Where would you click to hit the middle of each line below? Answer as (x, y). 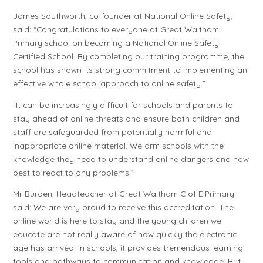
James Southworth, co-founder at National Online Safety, (123, 15)
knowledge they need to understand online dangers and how (131, 159)
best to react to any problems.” (74, 172)
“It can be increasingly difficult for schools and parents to (123, 104)
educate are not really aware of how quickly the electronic (125, 234)
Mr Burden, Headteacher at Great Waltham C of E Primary (124, 194)
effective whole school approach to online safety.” (109, 83)
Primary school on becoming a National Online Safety (116, 42)
